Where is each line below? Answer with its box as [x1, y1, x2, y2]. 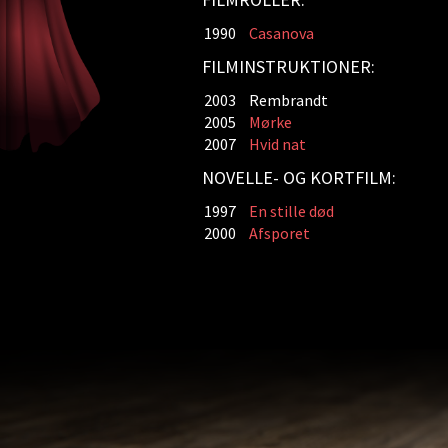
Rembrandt [248, 90, 328, 110]
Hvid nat [248, 134, 306, 154]
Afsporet [248, 223, 310, 243]
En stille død [248, 201, 334, 221]
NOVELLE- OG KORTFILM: [201, 166, 396, 189]
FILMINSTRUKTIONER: [201, 55, 375, 78]
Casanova [248, 23, 314, 43]
